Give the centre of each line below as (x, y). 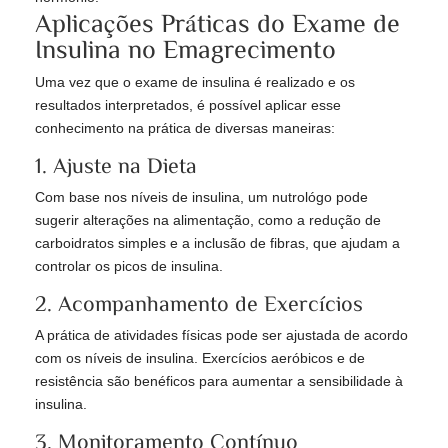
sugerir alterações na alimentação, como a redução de (208, 220)
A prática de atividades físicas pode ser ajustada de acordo (221, 335)
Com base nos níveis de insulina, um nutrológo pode (201, 197)
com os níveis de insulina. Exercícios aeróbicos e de (200, 358)
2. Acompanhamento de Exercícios (199, 303)
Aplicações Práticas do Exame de (217, 22)
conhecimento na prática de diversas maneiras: (185, 128)
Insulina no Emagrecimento (185, 48)
